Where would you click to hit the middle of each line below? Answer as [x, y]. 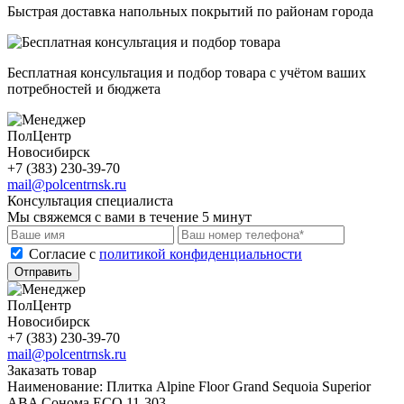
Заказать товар [52, 370]
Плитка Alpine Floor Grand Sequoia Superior [239, 386]
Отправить [43, 271]
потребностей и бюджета [84, 88]
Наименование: [57, 386]
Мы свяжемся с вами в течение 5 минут [129, 216]
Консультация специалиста [90, 200]
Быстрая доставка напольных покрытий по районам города [190, 11]
